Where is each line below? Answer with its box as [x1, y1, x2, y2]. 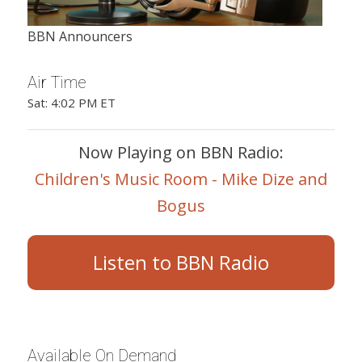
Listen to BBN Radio [92, 248, 269, 276]
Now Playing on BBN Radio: [78, 141, 284, 163]
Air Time [27, 73, 86, 93]
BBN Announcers [27, 27, 133, 45]
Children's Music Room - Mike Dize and [34, 167, 327, 190]
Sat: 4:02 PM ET [27, 94, 116, 111]
